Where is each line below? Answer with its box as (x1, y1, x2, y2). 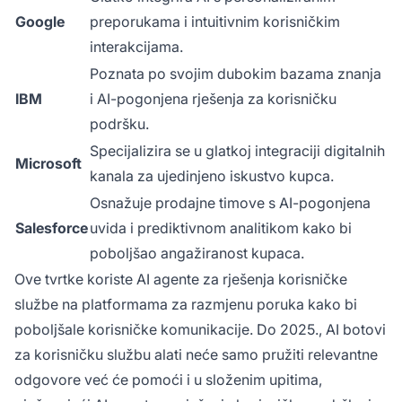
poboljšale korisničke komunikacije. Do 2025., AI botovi (14, 319, 386, 338)
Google (15, 12, 65, 31)
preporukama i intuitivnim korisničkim (90, 12, 340, 31)
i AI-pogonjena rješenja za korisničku (90, 89, 336, 108)
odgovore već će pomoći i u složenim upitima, (14, 370, 322, 389)
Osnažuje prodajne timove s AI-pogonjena (90, 193, 371, 212)
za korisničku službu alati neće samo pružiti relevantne (14, 345, 378, 363)
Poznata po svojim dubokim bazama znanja (90, 64, 381, 83)
